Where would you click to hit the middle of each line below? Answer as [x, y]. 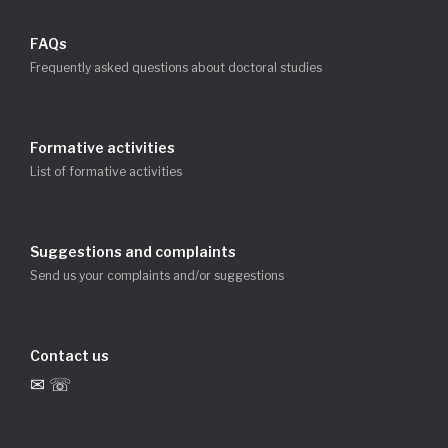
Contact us [69, 356]
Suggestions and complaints [133, 252]
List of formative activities [106, 172]
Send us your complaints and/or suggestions [157, 276]
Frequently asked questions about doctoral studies [176, 68]
